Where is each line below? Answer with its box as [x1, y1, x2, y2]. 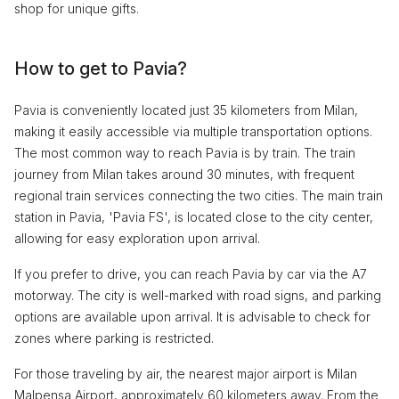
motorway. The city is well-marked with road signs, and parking [14, 287, 381, 303]
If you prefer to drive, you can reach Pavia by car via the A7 [14, 265, 367, 281]
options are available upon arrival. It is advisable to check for [14, 308, 370, 324]
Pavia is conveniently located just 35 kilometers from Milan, [14, 102, 358, 118]
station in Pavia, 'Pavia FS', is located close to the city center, [14, 208, 373, 224]
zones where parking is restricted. [14, 330, 214, 346]
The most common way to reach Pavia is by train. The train [14, 144, 355, 160]
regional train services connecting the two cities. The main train [14, 187, 383, 203]
